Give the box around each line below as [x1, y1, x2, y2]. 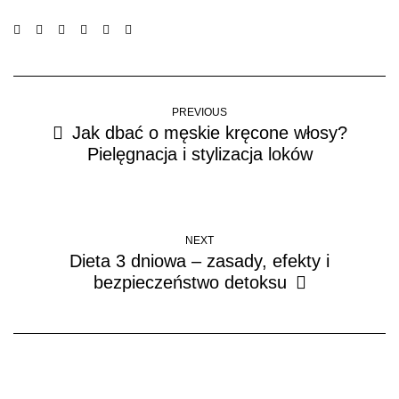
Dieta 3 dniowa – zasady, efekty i [69, 251, 330, 272]
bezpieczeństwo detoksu [93, 273, 287, 293]
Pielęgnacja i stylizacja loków [86, 144, 313, 165]
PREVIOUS [172, 106, 227, 119]
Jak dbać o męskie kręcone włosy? [71, 123, 347, 143]
